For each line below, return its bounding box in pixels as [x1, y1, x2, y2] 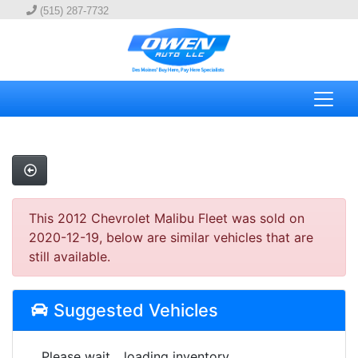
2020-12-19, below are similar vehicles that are [29, 229, 313, 246]
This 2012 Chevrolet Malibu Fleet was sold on [29, 210, 304, 227]
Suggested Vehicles [48, 300, 218, 321]
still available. [29, 249, 110, 265]
